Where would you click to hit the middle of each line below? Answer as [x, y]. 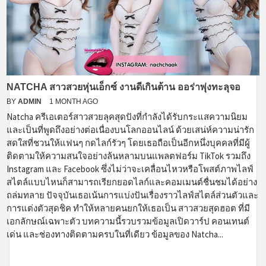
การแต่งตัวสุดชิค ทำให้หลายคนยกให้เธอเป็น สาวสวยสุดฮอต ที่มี [128, 208]
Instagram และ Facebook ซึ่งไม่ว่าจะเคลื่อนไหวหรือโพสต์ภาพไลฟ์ [130, 169]
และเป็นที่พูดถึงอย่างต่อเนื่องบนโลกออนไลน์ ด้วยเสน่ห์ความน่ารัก [130, 129]
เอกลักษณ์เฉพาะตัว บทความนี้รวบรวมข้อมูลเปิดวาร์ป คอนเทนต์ [128, 221]
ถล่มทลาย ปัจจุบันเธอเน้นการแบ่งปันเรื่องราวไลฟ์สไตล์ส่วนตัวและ [132, 195]
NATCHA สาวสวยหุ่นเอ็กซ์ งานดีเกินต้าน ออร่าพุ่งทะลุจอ [123, 87]
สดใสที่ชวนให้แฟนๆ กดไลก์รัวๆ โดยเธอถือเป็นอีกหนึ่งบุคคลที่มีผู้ [128, 142]
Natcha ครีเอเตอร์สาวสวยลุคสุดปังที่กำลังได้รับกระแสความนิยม [127, 116]
